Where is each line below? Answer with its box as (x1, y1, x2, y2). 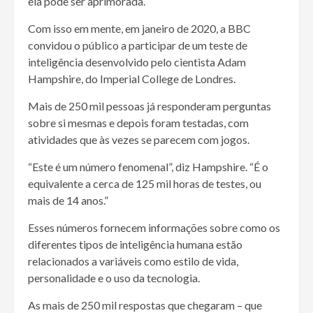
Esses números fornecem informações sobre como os (28, 220, 280, 234)
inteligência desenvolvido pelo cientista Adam (28, 54, 246, 68)
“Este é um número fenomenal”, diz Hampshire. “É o (28, 159, 268, 173)
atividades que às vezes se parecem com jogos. (28, 132, 249, 146)
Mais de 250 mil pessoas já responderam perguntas (28, 99, 271, 112)
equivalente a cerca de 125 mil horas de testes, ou (28, 176, 261, 190)
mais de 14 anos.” (28, 193, 108, 207)
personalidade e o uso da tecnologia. (28, 270, 200, 284)
